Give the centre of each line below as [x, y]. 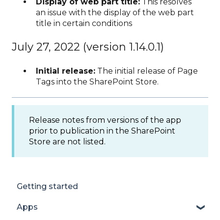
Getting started [47, 186]
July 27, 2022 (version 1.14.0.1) [88, 47]
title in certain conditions [84, 24]
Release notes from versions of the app [105, 120]
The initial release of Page [147, 71]
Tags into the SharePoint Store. [97, 82]
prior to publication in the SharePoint [102, 131]
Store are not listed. [67, 142]
